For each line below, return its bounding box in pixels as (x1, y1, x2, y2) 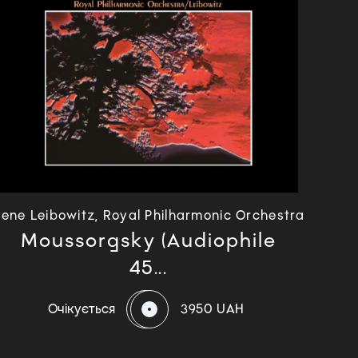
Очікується (48, 300, 115, 316)
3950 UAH (180, 300, 245, 316)
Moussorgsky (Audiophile (21, 228, 276, 252)
